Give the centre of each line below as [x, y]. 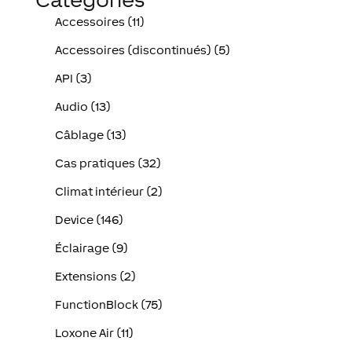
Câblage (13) [91, 135]
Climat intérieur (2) [109, 192]
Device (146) [90, 220]
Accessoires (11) [100, 22]
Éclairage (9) [92, 248]
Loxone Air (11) [95, 333]
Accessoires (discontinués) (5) [143, 50]
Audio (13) [83, 107]
